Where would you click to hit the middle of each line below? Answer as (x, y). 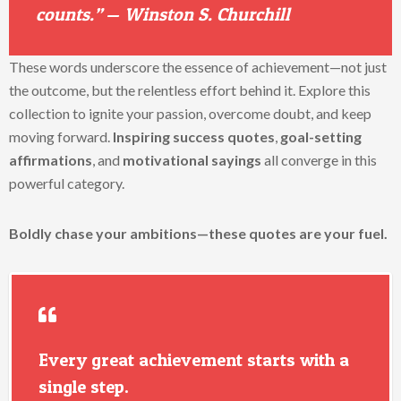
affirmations (51, 160)
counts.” (69, 14)
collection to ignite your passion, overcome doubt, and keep (190, 113)
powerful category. (67, 183)
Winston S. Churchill (207, 14)
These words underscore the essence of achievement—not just (198, 67)
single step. (84, 387)
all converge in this (319, 160)
